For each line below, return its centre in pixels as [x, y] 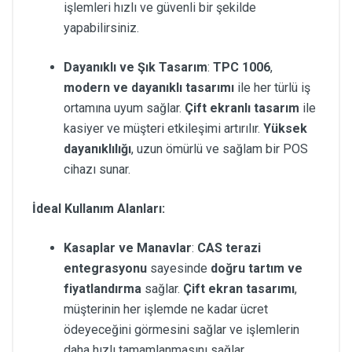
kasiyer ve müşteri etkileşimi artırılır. [163, 128]
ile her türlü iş [272, 87]
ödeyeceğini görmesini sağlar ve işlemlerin [181, 329]
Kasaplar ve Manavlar [128, 247]
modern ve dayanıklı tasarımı [149, 87]
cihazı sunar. [97, 169]
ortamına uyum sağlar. [124, 108]
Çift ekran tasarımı [239, 288]
